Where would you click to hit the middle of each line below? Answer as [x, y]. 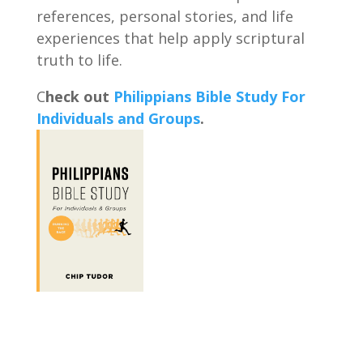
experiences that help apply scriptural [170, 38]
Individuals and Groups [118, 118]
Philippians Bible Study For [209, 96]
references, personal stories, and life [164, 16]
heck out [79, 96]
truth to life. [79, 60]
